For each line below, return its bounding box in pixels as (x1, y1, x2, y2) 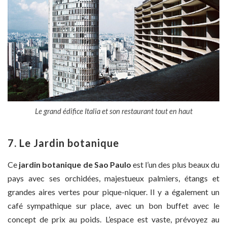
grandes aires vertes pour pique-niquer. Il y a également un (8, 187, 219, 197)
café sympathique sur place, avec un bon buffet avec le (8, 201, 219, 211)
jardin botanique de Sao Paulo (19, 160, 131, 170)
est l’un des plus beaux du (131, 160, 220, 170)
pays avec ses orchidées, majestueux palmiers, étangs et (8, 173, 219, 183)
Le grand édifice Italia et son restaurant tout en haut (34, 106, 193, 116)
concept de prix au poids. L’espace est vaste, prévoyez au (8, 214, 219, 224)
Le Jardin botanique (19, 137, 119, 149)
